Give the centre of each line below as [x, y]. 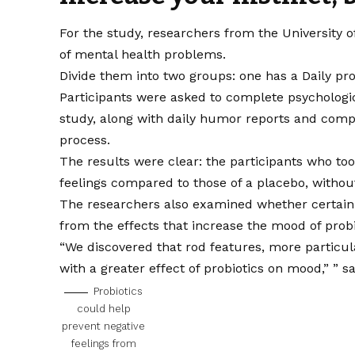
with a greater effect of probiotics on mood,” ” [201, 269]
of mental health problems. [143, 55]
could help [103, 309]
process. [85, 140]
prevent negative [104, 326]
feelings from [103, 344]
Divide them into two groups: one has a [181, 76]
